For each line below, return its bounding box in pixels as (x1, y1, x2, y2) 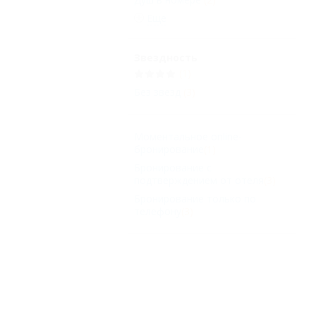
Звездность (134, 51, 197, 65)
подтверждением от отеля (134, 173, 264, 187)
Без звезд (134, 85, 181, 99)
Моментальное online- (134, 129, 242, 143)
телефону (134, 204, 181, 218)
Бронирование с (134, 160, 212, 174)
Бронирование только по (134, 191, 256, 205)
